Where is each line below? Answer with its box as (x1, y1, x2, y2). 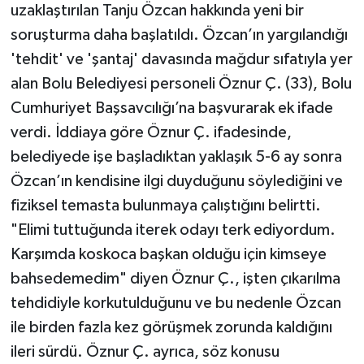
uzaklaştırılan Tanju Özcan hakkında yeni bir (10, 2, 304, 19)
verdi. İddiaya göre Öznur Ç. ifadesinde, (10, 123, 292, 141)
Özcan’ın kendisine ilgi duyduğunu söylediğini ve (10, 172, 343, 189)
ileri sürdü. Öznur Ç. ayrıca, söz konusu (10, 343, 279, 360)
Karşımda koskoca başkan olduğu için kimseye (10, 245, 327, 262)
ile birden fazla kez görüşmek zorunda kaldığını (10, 318, 332, 336)
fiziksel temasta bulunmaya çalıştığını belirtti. (10, 197, 321, 214)
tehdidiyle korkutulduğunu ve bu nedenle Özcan (10, 294, 341, 311)
